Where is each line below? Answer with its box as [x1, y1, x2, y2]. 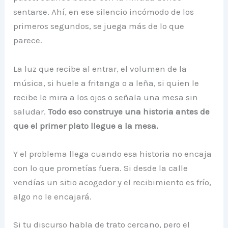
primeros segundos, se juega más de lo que [13, 21, 185, 32]
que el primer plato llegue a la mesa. [13, 120, 159, 131]
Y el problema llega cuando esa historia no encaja [13, 148, 212, 159]
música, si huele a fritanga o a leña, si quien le [13, 77, 199, 88]
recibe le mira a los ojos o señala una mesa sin [13, 92, 198, 102]
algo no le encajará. [13, 191, 92, 202]
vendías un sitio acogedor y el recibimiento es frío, [13, 177, 212, 187]
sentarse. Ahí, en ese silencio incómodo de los [13, 7, 194, 17]
